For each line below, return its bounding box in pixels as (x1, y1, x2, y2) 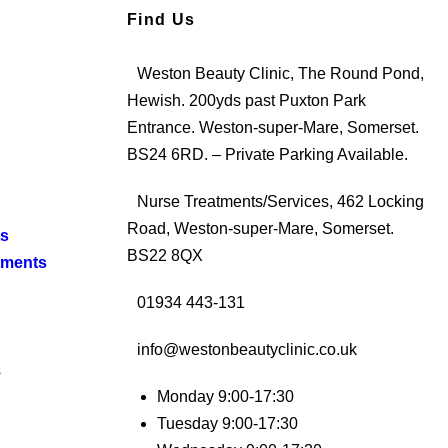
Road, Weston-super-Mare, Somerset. (127, 219, 394, 237)
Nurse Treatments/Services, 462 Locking (137, 192, 424, 210)
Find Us (127, 10, 196, 28)
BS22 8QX (127, 246, 203, 264)
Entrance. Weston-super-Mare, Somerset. (127, 118, 419, 136)
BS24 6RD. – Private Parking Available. (127, 145, 408, 163)
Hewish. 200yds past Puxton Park (127, 91, 366, 109)
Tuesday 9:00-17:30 (157, 414, 298, 432)
